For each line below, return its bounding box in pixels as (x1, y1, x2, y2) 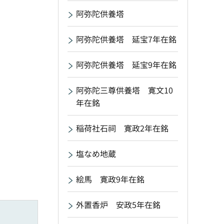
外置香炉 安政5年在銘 (76, 198, 160, 210)
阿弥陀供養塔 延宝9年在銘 (76, 58, 176, 70)
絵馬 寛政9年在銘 (76, 173, 144, 185)
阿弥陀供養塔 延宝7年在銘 (76, 33, 176, 45)
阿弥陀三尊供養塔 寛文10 (76, 84, 173, 96)
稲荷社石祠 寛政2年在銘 (76, 122, 168, 134)
